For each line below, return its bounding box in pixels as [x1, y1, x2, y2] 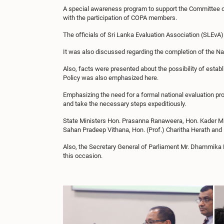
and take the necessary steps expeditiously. [63, 100, 186, 107]
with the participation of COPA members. [63, 14, 180, 21]
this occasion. [63, 152, 102, 159]
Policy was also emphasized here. [63, 74, 158, 81]
